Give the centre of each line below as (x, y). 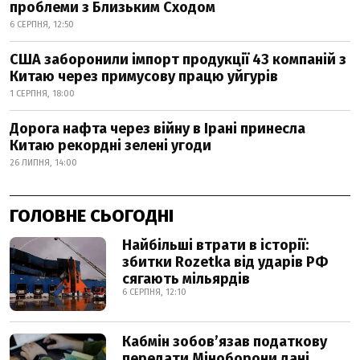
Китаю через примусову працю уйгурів (144, 76)
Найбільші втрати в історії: (215, 245)
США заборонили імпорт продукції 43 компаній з (178, 59)
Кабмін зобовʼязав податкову (225, 342)
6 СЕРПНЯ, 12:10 (154, 292)
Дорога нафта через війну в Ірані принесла (157, 129)
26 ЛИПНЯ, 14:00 (43, 163)
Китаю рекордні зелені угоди (110, 145)
